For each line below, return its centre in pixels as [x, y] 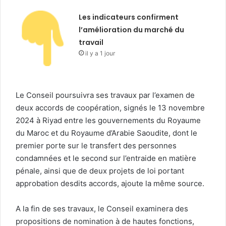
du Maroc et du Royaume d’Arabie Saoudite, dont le [106, 133]
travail [91, 43]
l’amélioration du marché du [132, 30]
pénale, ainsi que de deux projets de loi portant [100, 171]
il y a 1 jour [100, 53]
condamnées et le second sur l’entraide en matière [106, 158]
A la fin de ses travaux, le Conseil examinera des [102, 209]
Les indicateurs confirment [129, 17]
